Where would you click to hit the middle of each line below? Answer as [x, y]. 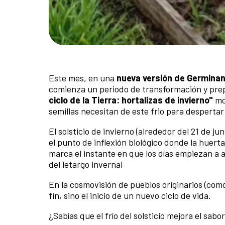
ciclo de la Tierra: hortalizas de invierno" [132, 100]
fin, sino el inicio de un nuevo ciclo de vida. [130, 195]
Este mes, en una [83, 78]
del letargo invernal [86, 164]
